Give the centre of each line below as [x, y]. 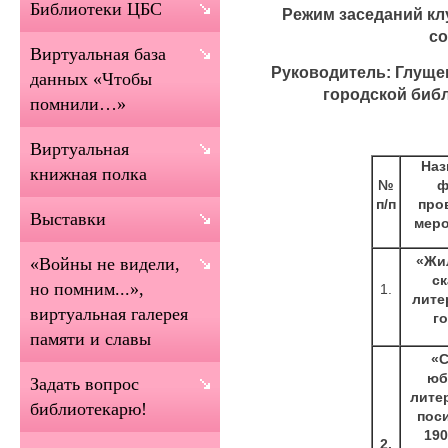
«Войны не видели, [105, 264]
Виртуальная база [98, 54]
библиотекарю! [88, 409]
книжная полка [88, 174]
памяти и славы [90, 339]
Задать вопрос [84, 384]
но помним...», [87, 289]
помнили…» [78, 104]
